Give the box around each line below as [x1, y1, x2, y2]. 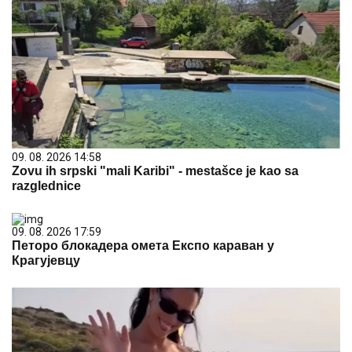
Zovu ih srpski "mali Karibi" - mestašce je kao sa [12, 164, 299, 178]
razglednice [12, 179, 81, 192]
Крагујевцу [12, 254, 80, 267]
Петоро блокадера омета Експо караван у [12, 239, 274, 252]
